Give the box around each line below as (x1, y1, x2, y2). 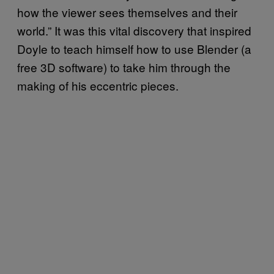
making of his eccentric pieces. (17, 76, 179, 94)
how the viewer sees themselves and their (17, 3, 237, 20)
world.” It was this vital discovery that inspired (17, 21, 251, 39)
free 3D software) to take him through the (17, 58, 231, 75)
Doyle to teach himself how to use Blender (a (17, 40, 251, 57)
